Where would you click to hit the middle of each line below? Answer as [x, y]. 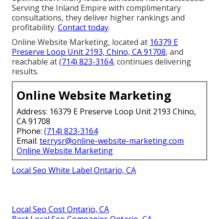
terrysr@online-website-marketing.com [112, 141]
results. [25, 71]
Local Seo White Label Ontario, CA [74, 170]
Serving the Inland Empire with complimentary [96, 8]
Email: [28, 141]
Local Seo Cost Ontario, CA [60, 209]
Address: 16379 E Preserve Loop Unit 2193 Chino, [106, 111]
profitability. [35, 27]
